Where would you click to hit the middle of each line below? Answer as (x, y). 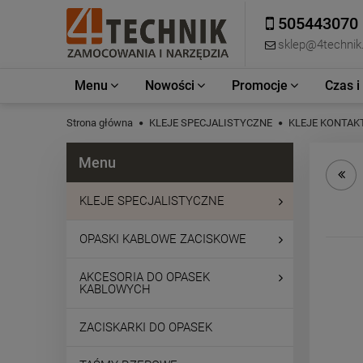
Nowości (170, 85)
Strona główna (100, 123)
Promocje (260, 85)
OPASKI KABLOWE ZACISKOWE (163, 239)
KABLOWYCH (115, 289)
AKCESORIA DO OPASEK (145, 277)
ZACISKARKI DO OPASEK (146, 327)
